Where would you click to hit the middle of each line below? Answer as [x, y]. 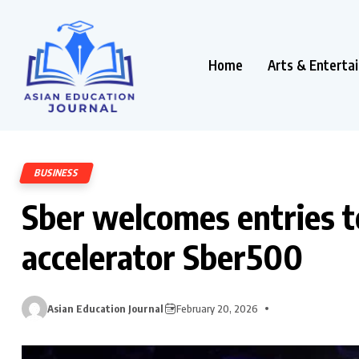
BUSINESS [57, 172]
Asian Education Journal [105, 308]
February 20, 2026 [217, 308]
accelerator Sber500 [162, 256]
